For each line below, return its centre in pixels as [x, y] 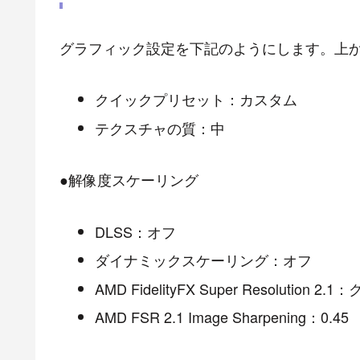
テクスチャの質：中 [160, 127]
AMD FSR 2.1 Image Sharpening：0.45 [221, 317]
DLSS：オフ [135, 231]
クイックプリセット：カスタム [196, 99]
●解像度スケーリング [129, 180]
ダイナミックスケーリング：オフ [203, 260]
